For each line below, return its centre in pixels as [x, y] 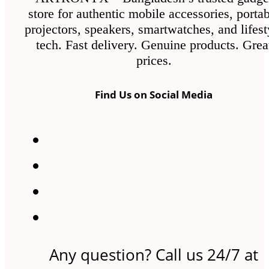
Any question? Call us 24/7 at [154, 255]
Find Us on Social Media [154, 95]
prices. [154, 61]
